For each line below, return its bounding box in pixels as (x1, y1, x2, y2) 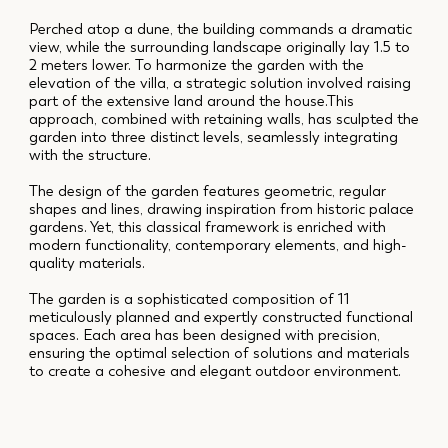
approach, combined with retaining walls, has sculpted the (29, 110, 420, 129)
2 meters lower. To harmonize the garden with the (29, 56, 365, 75)
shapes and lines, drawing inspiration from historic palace (29, 200, 415, 219)
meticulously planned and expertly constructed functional (29, 308, 414, 327)
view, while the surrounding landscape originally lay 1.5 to (29, 38, 411, 57)
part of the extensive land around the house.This (29, 92, 355, 111)
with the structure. (29, 146, 152, 165)
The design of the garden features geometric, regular (29, 182, 387, 201)
